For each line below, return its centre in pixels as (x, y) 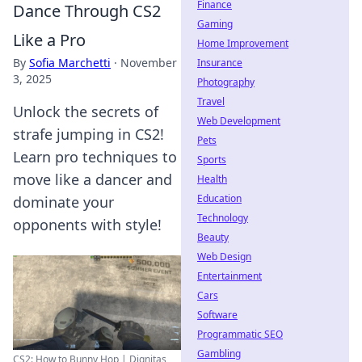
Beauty (213, 237)
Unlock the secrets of (86, 112)
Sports (212, 160)
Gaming (215, 24)
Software (217, 315)
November (149, 63)
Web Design (224, 257)
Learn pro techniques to (95, 157)
